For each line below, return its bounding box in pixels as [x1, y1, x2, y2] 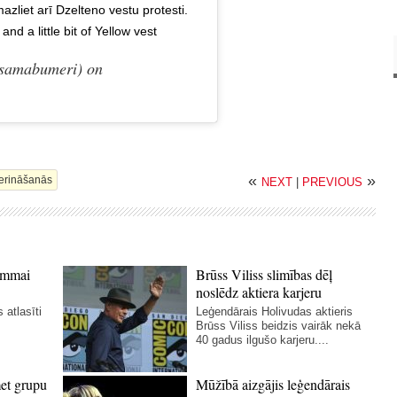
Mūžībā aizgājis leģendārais [196, 374, 351, 393]
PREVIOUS [302, 175, 362, 189]
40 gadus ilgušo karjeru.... [196, 332, 330, 346]
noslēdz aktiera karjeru [196, 282, 323, 301]
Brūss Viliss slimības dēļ [196, 264, 333, 284]
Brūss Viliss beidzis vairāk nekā [196, 318, 362, 332]
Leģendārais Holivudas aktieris [196, 304, 354, 318]
